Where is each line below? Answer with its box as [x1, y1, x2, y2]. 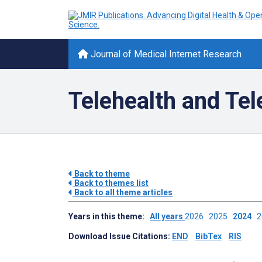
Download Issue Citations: [68, 232, 172, 241]
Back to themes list [73, 178, 149, 188]
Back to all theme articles [73, 188, 173, 197]
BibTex [195, 232, 222, 241]
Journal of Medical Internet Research [88, 49, 242, 60]
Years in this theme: [68, 212, 150, 221]
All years [150, 212, 185, 221]
